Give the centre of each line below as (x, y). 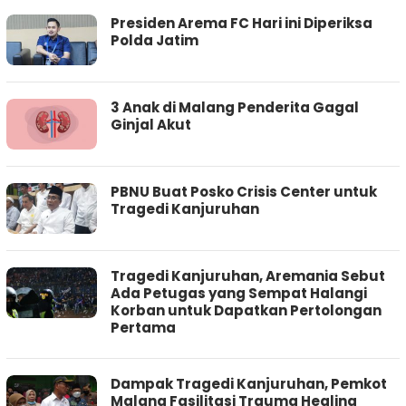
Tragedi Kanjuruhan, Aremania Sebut (248, 276)
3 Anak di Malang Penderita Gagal (235, 108)
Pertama (143, 328)
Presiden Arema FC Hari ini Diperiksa (242, 24)
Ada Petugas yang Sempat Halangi (239, 294)
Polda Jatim (155, 41)
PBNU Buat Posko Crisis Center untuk (244, 192)
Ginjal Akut (151, 125)
